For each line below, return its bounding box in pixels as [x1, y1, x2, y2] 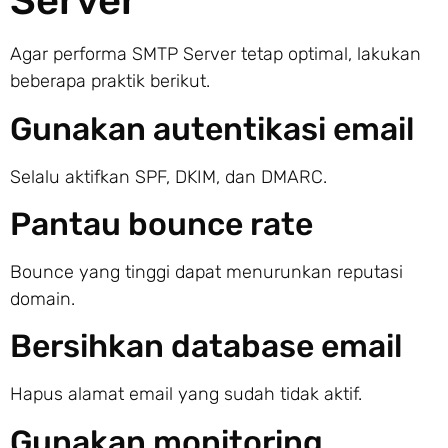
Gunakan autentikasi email [10, 109, 414, 148]
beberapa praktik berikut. [10, 70, 210, 93]
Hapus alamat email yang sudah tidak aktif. [10, 383, 362, 406]
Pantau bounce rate [10, 204, 313, 243]
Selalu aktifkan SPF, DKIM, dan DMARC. [10, 165, 327, 188]
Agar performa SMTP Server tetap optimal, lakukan [10, 43, 421, 66]
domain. [10, 287, 75, 310]
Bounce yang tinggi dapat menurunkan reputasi [10, 260, 403, 283]
